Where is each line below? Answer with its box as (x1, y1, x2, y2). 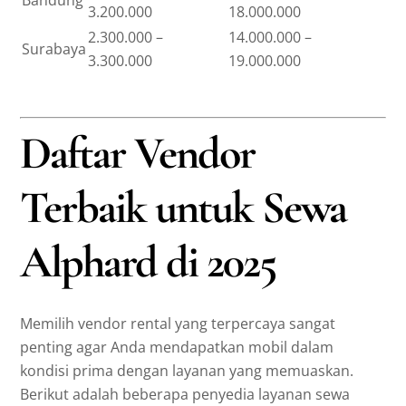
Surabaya (22, 38, 87, 59)
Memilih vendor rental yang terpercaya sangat (20, 313, 336, 333)
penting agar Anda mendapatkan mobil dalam (20, 336, 334, 357)
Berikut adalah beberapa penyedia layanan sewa (20, 383, 351, 404)
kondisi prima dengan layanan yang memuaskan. (20, 360, 354, 381)
